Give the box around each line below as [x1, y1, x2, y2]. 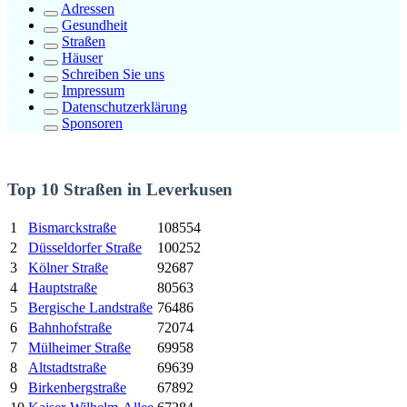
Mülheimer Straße [28, 339, 131, 355]
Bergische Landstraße [28, 299, 153, 315]
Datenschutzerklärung [62, 99, 187, 115]
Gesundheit [62, 17, 127, 34]
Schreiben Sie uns [62, 66, 164, 83]
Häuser [62, 50, 103, 66]
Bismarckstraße [28, 219, 116, 235]
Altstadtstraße [28, 359, 106, 375]
